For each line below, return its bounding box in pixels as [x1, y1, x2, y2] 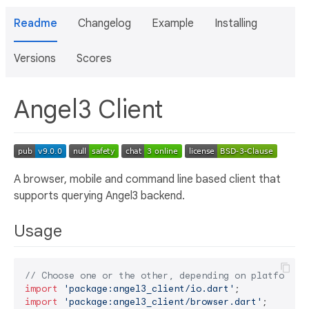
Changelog [78, 17, 131, 30]
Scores [77, 52, 112, 66]
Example [152, 17, 194, 30]
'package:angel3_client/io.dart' [63, 282, 235, 295]
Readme [14, 17, 57, 30]
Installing [215, 17, 257, 30]
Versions [14, 52, 56, 66]
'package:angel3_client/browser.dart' [63, 295, 262, 308]
